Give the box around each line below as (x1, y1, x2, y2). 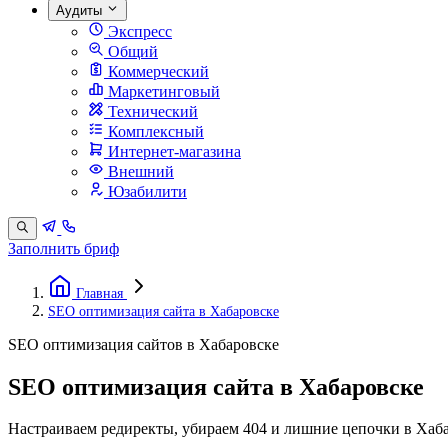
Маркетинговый (104, 83, 220, 101)
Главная (76, 284, 123, 301)
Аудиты (56, 3, 106, 19)
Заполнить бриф (8, 239, 119, 257)
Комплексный (104, 123, 204, 141)
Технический (104, 103, 198, 121)
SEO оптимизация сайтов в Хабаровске (8, 335, 279, 353)
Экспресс (104, 23, 172, 41)
